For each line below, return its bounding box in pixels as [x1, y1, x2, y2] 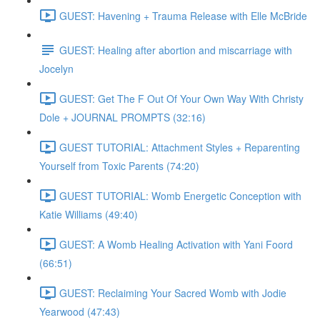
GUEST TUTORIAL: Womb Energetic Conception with [59, 188, 301, 203]
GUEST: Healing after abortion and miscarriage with [59, 42, 292, 57]
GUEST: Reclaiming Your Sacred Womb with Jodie [59, 285, 286, 300]
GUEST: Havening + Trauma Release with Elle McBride [59, 8, 307, 23]
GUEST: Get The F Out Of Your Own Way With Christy [59, 91, 304, 106]
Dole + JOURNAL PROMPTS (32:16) [39, 110, 206, 124]
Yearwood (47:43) [39, 304, 120, 319]
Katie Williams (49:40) [39, 207, 138, 221]
